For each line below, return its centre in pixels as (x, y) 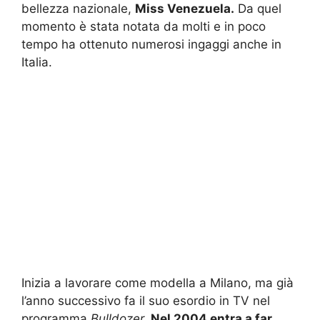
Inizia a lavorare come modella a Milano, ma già (157, 282)
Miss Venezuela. (185, 9)
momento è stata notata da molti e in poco (144, 27)
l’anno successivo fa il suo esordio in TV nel (146, 300)
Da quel (258, 9)
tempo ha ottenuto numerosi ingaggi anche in (151, 45)
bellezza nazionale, (78, 9)
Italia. (37, 62)
